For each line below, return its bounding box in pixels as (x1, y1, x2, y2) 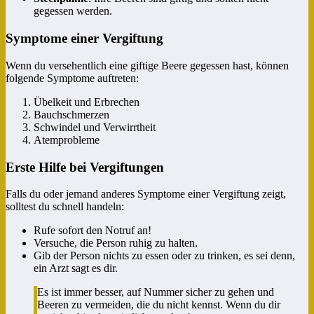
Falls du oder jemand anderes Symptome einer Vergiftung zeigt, (6, 188, 286, 200)
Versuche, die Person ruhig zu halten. (34, 237, 198, 250)
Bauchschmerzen (34, 108, 109, 121)
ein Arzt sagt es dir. (34, 262, 118, 275)
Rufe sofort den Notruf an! (34, 224, 151, 237)
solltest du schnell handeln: (6, 200, 124, 213)
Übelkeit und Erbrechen (34, 95, 139, 108)
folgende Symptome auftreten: (6, 71, 139, 84)
